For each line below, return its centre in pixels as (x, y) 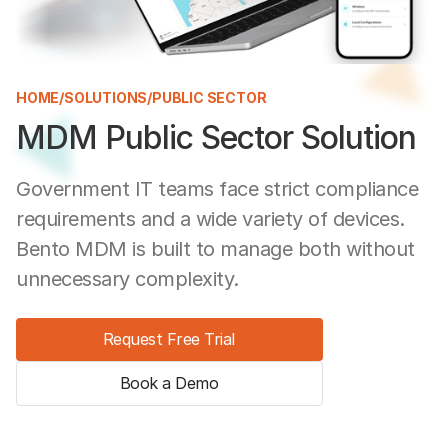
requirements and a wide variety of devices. (210, 218)
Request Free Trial (168, 338)
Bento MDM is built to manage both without (215, 248)
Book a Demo (168, 382)
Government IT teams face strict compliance (217, 188)
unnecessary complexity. (127, 278)
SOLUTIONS (106, 97)
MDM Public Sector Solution (216, 137)
